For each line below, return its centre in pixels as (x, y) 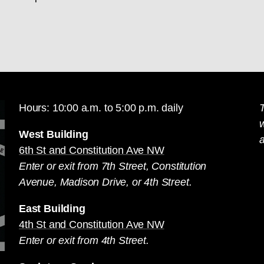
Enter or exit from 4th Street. (84, 240)
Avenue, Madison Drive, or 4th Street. (105, 182)
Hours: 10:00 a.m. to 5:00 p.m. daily (101, 108)
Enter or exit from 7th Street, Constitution (113, 166)
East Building (52, 209)
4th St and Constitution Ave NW (92, 225)
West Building (54, 134)
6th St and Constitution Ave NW (92, 150)
